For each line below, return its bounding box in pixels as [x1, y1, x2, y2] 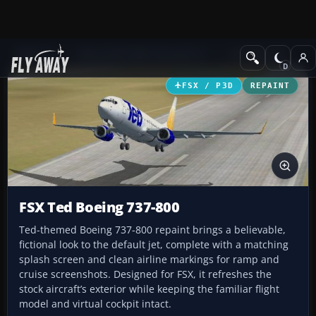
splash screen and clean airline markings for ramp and [19, 253, 279, 267]
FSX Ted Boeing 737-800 [19, 197, 180, 217]
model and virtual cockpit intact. [19, 297, 171, 311]
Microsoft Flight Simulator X [79, 47, 205, 61]
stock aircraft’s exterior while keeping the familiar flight [19, 282, 279, 296]
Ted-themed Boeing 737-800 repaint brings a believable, [19, 223, 286, 237]
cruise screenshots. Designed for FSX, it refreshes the [19, 267, 272, 281]
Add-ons [17, 47, 54, 61]
